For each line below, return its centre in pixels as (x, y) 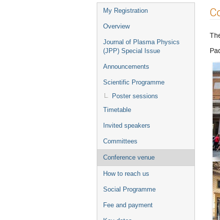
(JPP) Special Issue (132, 51)
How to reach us (126, 174)
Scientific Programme (134, 82)
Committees (120, 141)
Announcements (126, 67)
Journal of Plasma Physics (141, 42)
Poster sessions (135, 96)
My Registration (125, 11)
